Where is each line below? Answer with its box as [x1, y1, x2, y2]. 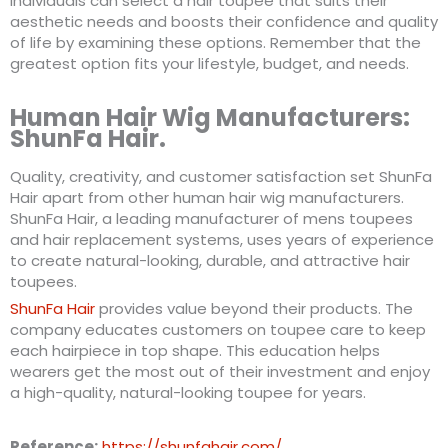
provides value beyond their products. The [95, 297, 413, 319]
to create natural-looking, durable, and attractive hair [10, 249, 410, 271]
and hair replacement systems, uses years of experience [10, 228, 434, 250]
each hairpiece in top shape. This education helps [10, 339, 380, 361]
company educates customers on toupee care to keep [10, 318, 426, 340]
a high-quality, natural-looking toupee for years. [10, 381, 366, 403]
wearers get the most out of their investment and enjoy [10, 360, 430, 382]
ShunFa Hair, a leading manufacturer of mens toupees [10, 207, 413, 229]
